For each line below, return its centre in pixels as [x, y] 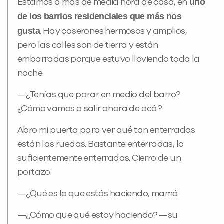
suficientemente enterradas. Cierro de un [99, 159]
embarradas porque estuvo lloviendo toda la [109, 60]
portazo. [35, 173]
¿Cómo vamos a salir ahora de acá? [90, 109]
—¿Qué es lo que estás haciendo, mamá [98, 194]
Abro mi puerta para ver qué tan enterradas [106, 131]
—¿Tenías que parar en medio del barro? [99, 95]
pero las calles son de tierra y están [88, 46]
